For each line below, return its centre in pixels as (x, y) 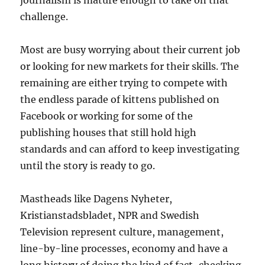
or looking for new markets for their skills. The (130, 66)
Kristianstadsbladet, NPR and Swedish (110, 215)
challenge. (44, 17)
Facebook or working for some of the (107, 116)
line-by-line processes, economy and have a (124, 248)
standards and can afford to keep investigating (130, 149)
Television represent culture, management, (122, 232)
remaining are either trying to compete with (124, 83)
